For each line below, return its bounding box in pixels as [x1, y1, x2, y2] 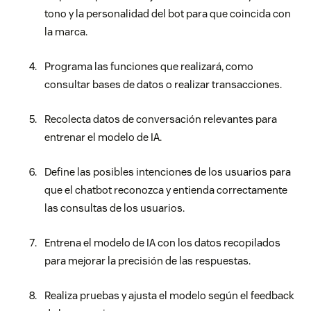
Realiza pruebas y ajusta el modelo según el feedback [44, 289, 294, 303]
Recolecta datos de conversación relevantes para [44, 112, 277, 126]
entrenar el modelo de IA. [44, 131, 162, 144]
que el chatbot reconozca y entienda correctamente [44, 183, 287, 197]
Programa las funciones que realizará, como [44, 60, 253, 74]
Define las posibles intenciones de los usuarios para [44, 165, 291, 179]
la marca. [44, 25, 87, 39]
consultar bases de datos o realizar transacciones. [44, 78, 282, 92]
